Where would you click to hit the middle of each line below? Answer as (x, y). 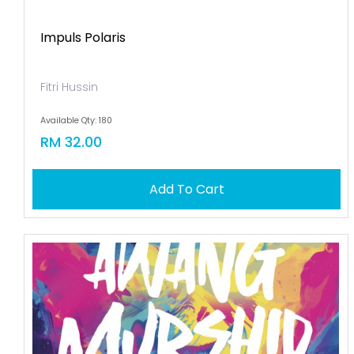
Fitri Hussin (70, 87)
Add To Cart (186, 189)
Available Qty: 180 (77, 121)
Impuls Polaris (83, 38)
